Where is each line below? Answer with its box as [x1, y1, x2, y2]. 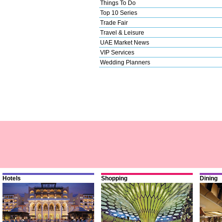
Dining [200, 174, 218, 182]
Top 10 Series [100, 9, 137, 16]
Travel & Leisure [100, 29, 144, 36]
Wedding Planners [100, 58, 150, 66]
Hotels [2, 174, 21, 182]
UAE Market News [100, 39, 149, 46]
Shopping [101, 174, 127, 182]
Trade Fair [100, 19, 128, 26]
